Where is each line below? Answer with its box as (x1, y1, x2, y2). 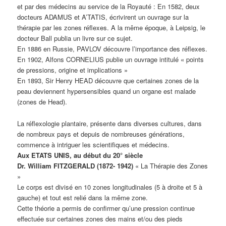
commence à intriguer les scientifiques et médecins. (17, 139, 170, 149)
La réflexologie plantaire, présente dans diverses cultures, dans (17, 118, 202, 128)
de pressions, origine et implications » (17, 65, 128, 75)
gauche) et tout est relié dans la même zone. (17, 192, 148, 202)
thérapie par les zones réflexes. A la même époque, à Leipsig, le (17, 23, 206, 33)
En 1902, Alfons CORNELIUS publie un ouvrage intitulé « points (17, 54, 204, 65)
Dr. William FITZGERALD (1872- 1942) (17, 160, 134, 171)
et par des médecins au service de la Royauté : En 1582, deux (17, 2, 200, 12)
